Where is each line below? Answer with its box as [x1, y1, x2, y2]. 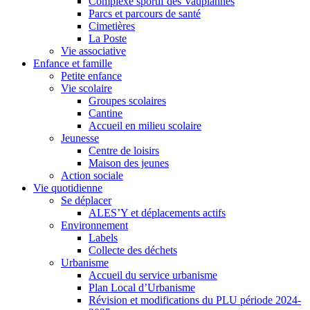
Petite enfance [61, 70, 122, 82]
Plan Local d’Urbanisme [89, 282, 195, 293]
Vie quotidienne [33, 182, 102, 194]
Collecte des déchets [89, 244, 177, 256]
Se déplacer [61, 194, 111, 206]
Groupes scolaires [89, 95, 166, 107]
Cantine [89, 107, 122, 119]
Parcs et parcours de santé [89, 8, 201, 19]
